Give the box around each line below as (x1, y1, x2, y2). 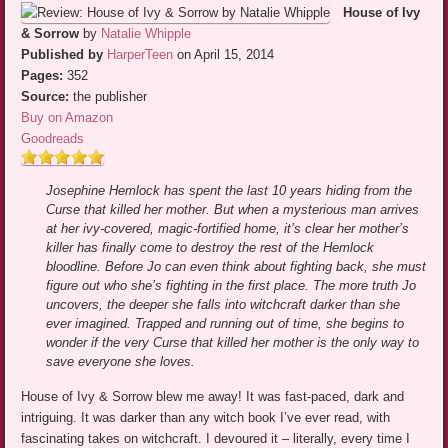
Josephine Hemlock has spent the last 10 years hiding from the (46, 183, 413, 199)
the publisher (69, 89, 148, 105)
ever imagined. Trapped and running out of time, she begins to (46, 316, 405, 332)
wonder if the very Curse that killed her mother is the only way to (46, 335, 420, 351)
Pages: (21, 68, 64, 84)
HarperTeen (107, 47, 174, 63)
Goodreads (21, 131, 85, 147)
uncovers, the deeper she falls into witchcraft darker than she (46, 297, 401, 313)
